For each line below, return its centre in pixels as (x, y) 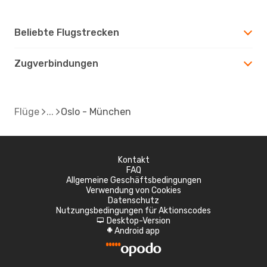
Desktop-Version (139, 221)
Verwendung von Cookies (133, 190)
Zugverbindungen (56, 63)
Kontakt (133, 160)
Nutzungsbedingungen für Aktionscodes (133, 210)
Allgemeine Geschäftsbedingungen (133, 180)
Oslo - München (96, 111)
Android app (137, 231)
